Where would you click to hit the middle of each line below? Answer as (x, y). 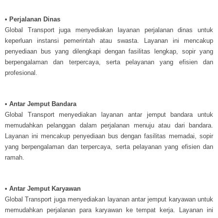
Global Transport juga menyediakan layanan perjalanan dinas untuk (109, 30)
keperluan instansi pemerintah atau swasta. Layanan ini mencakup (109, 40)
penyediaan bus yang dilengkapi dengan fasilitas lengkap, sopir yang (109, 51)
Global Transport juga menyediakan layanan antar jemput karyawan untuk (109, 199)
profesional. (21, 73)
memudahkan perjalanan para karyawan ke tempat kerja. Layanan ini (109, 210)
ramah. (15, 157)
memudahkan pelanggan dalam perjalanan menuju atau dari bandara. (109, 125)
